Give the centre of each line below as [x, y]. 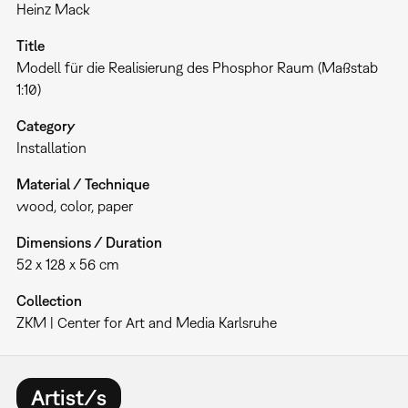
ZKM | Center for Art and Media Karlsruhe [146, 323]
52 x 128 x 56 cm [67, 265]
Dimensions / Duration [89, 243]
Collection [49, 301]
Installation [51, 148]
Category [46, 126]
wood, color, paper [74, 206]
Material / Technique [82, 184]
